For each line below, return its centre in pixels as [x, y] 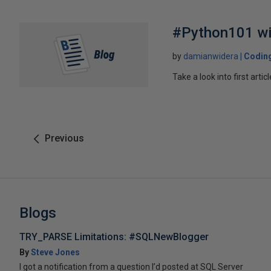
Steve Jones [55, 252]
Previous [64, 138]
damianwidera [211, 56]
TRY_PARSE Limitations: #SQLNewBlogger [114, 237]
